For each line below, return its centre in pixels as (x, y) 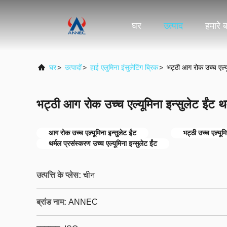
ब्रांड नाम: (51, 202)
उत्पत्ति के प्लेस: (59, 175)
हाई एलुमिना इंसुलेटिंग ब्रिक (124, 67)
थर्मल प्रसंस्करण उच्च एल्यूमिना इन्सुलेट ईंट (103, 143)
